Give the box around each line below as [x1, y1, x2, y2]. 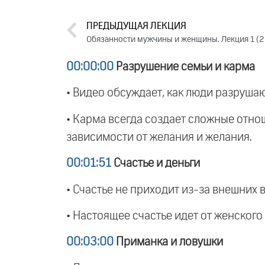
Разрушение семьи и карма [114, 61, 255, 73]
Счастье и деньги [111, 157, 200, 170]
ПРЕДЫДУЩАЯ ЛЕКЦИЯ [86, 22, 186, 31]
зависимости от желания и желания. [66, 131, 252, 143]
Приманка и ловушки [114, 236, 223, 248]
